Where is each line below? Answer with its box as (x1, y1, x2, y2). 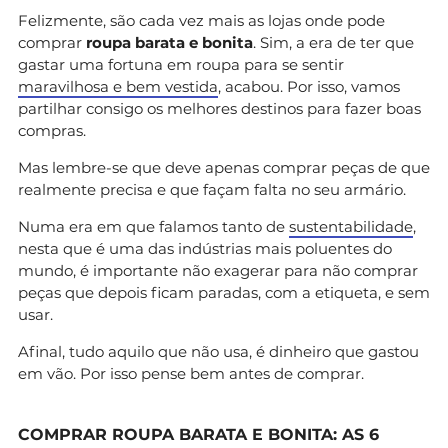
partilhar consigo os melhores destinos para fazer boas (18, 98, 421, 118)
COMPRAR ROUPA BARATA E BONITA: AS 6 (18, 424, 379, 444)
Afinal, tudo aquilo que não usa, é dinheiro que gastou (18, 341, 419, 361)
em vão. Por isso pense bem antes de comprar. (18, 363, 364, 383)
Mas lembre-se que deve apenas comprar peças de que (18, 157, 430, 177)
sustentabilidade (289, 216, 413, 236)
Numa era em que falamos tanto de (18, 216, 289, 236)
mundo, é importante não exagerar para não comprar (18, 260, 418, 280)
